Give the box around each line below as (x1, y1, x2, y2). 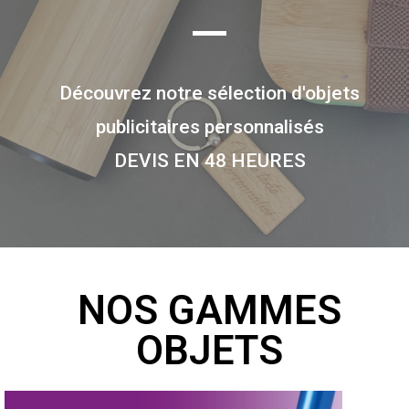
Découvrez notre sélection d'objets (59, 81, 360, 104)
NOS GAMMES (78, 287, 341, 334)
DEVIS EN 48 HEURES (113, 149, 306, 172)
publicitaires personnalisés (95, 115, 324, 138)
